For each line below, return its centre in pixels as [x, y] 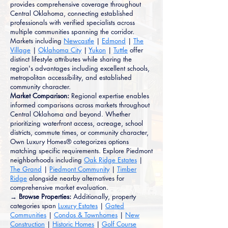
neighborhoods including [47, 160]
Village [20, 50]
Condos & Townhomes [86, 215]
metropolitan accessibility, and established [71, 77]
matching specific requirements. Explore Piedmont [81, 151]
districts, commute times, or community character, [79, 132]
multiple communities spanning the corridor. [72, 32]
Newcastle [79, 41]
